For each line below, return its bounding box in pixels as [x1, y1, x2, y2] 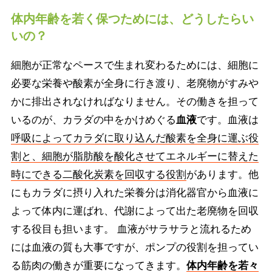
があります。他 [186, 168, 259, 180]
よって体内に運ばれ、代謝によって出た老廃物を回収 [10, 205, 259, 217]
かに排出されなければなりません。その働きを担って [10, 95, 259, 107]
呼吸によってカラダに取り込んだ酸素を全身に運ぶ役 [10, 132, 259, 144]
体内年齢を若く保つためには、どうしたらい [10, 12, 254, 25]
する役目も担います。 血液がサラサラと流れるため [10, 223, 251, 235]
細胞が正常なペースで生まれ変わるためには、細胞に [10, 59, 259, 71]
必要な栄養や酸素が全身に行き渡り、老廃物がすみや [10, 77, 259, 89]
